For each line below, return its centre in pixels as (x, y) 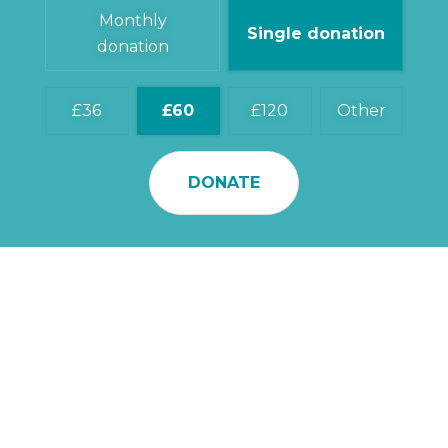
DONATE (224, 182)
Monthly (132, 20)
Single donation (315, 33)
